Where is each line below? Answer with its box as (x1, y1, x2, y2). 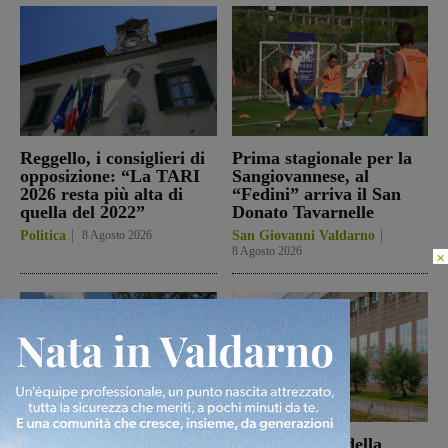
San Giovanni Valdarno (231, 227, 375, 243)
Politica (20, 227, 66, 243)
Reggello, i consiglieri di (20, 147, 205, 168)
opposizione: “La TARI (20, 165, 200, 186)
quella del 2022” (20, 201, 145, 222)
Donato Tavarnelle (231, 201, 374, 222)
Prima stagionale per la (231, 147, 412, 168)
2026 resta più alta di (20, 183, 183, 204)
